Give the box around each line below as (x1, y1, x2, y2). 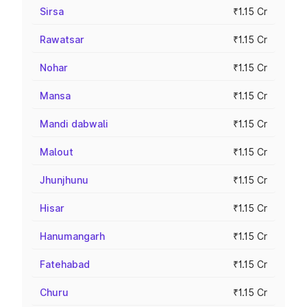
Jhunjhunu (40, 174, 88, 186)
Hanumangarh (40, 230, 105, 242)
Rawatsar (40, 34, 84, 45)
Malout (40, 146, 73, 158)
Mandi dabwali (40, 118, 108, 130)
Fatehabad (40, 258, 90, 270)
